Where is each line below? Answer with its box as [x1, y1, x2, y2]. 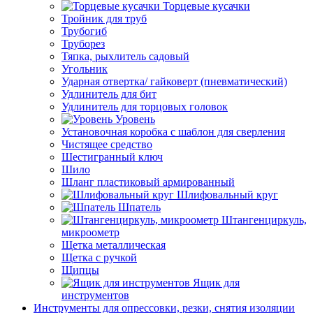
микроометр [61, 226, 119, 238]
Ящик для [193, 277, 240, 289]
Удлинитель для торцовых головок [61, 101, 228, 112]
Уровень [115, 113, 155, 125]
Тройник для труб [61, 13, 147, 24]
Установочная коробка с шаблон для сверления [61, 126, 285, 138]
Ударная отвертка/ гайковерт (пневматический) [61, 75, 287, 87]
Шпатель [118, 201, 161, 213]
